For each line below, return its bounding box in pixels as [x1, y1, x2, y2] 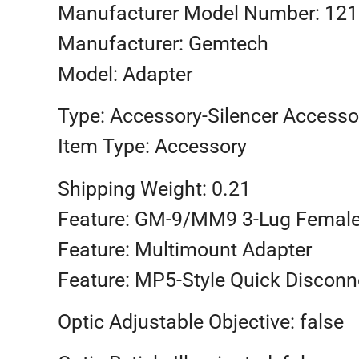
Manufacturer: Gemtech [58, 31, 268, 55]
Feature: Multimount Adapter [58, 237, 312, 261]
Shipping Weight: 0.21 [58, 176, 251, 200]
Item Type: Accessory [58, 135, 247, 159]
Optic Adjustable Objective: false [58, 310, 344, 334]
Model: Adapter [58, 62, 192, 86]
